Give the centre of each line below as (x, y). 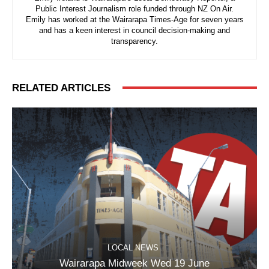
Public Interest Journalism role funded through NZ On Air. (134, 8)
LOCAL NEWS (133, 248)
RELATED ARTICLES (61, 88)
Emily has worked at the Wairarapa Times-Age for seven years (134, 19)
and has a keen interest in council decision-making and (134, 30)
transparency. (134, 41)
